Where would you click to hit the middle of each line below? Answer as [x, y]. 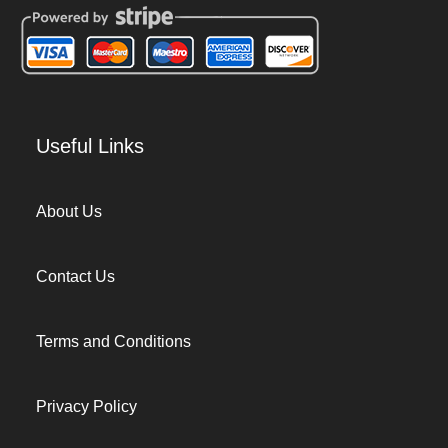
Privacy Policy [86, 406]
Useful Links [90, 146]
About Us [69, 211]
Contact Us [75, 276]
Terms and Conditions [113, 341]
